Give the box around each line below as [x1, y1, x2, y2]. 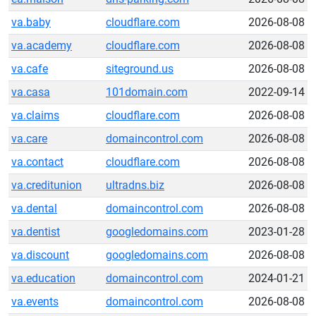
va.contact [11, 155, 63, 169]
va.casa [11, 85, 50, 99]
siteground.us [106, 62, 174, 75]
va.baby [11, 16, 51, 29]
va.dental [11, 202, 57, 215]
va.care [11, 132, 47, 145]
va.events [11, 295, 59, 308]
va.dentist [11, 225, 60, 238]
